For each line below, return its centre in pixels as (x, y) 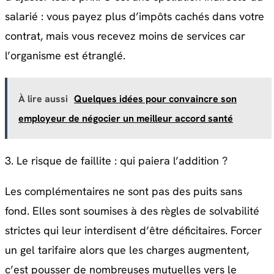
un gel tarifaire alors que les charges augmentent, (127, 250)
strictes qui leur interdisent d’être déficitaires (115, 231)
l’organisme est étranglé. (65, 56)
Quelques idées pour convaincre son (155, 99)
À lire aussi (43, 99)
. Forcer (243, 231)
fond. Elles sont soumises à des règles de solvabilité (132, 211)
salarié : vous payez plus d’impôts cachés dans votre (135, 17)
